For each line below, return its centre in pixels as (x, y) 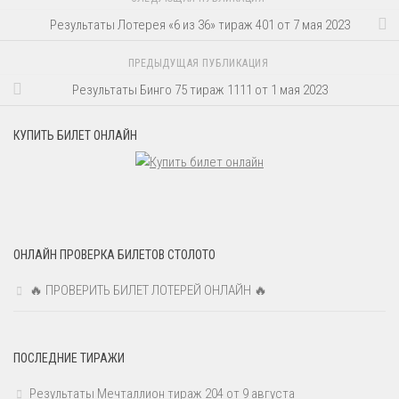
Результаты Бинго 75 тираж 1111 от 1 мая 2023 (199, 90)
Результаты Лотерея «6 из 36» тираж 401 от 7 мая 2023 (199, 24)
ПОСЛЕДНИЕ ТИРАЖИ (69, 358)
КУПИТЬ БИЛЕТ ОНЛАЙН (75, 136)
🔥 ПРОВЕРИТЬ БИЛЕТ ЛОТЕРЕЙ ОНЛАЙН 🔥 (148, 291)
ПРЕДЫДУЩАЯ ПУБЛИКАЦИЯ (199, 64)
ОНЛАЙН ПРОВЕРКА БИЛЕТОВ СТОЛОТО (114, 255)
